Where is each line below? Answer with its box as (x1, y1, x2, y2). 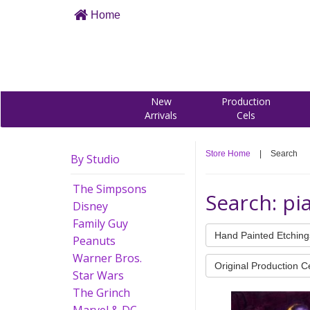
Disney (73, 199, 108, 214)
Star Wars (73, 268, 124, 283)
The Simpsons (73, 181, 147, 197)
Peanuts (73, 233, 116, 248)
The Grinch (73, 285, 130, 300)
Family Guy (73, 216, 128, 231)
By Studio (71, 152, 120, 167)
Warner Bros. (73, 250, 142, 266)
